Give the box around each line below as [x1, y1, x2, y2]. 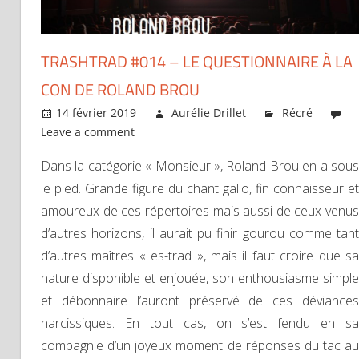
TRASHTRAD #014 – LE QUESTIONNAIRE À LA [41, 49, 353, 75]
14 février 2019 [56, 105, 137, 121]
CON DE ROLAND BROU [41, 77, 200, 103]
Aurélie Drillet [171, 105, 247, 121]
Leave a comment [41, 124, 135, 140]
